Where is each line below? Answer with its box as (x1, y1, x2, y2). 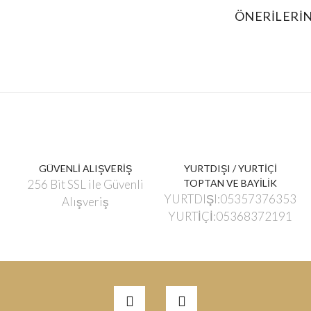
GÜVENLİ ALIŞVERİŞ (38, 162, 132, 174)
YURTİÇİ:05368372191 (168, 208, 292, 224)
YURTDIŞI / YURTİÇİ (183, 162, 277, 174)
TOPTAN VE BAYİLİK (183, 176, 277, 189)
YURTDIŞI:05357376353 (164, 191, 296, 206)
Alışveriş (61, 194, 109, 209)
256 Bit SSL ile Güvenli (26, 176, 144, 192)
